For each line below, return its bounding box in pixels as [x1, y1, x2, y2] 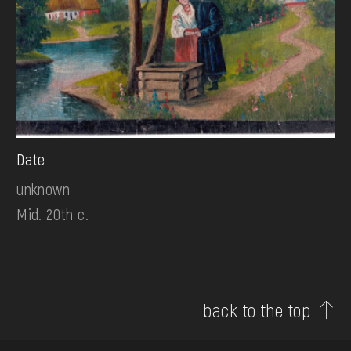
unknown [16, 179, 70, 199]
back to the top [203, 299, 311, 322]
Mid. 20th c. [16, 204, 89, 224]
